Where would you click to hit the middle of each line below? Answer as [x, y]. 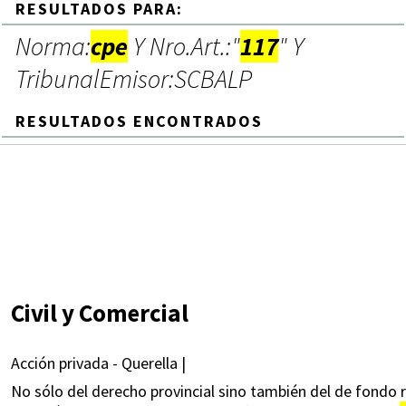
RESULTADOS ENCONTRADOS [139, 121]
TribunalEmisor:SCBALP [134, 79]
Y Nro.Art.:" [184, 47]
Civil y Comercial [100, 312]
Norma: [53, 47]
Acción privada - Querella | [98, 363]
